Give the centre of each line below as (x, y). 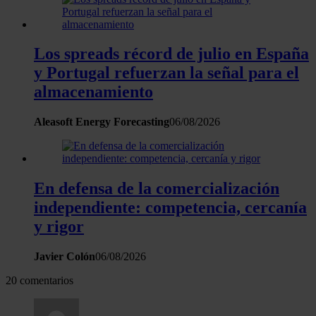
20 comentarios (39, 281)
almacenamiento (93, 92)
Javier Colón (65, 257)
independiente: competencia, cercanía (170, 208)
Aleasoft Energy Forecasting (102, 122)
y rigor (59, 227)
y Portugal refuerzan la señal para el (166, 73)
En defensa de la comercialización (157, 189)
